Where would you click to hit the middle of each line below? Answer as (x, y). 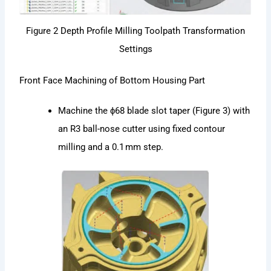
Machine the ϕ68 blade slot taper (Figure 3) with (154, 111)
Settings (135, 49)
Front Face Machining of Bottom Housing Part (113, 81)
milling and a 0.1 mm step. (111, 147)
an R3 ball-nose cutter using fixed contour (142, 129)
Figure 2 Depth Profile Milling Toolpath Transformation (135, 31)
